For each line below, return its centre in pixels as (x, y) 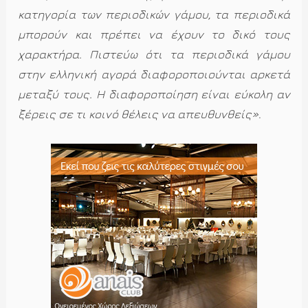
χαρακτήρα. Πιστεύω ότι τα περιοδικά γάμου (154, 55)
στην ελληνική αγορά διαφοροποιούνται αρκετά (154, 75)
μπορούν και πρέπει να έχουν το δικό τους (154, 35)
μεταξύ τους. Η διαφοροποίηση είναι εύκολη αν (154, 95)
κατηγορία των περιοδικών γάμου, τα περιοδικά (154, 15)
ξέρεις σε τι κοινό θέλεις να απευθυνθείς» (139, 114)
